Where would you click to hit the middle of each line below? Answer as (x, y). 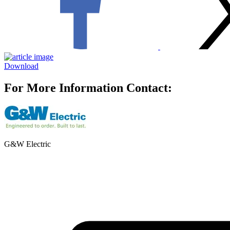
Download (21, 66)
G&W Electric (27, 144)
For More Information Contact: (88, 88)
